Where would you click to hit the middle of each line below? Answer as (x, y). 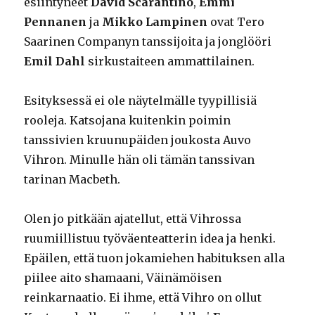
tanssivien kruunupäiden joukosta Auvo (138, 140)
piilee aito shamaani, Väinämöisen (123, 278)
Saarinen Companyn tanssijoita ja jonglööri (148, 42)
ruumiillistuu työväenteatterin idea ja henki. (150, 239)
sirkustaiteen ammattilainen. (170, 62)
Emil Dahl (55, 62)
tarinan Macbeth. (72, 180)
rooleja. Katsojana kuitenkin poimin (128, 121)
